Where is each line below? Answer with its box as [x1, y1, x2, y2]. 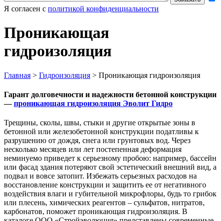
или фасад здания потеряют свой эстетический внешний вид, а [4, 163, 217, 172]
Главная [4, 71, 31, 79]
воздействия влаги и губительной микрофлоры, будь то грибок [4, 189, 217, 198]
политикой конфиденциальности [48, 4, 159, 13]
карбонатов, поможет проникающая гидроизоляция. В [4, 207, 187, 216]
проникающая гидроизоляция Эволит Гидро [14, 99, 173, 108]
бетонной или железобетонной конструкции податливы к [4, 127, 199, 136]
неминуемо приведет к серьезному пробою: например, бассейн [4, 154, 217, 163]
